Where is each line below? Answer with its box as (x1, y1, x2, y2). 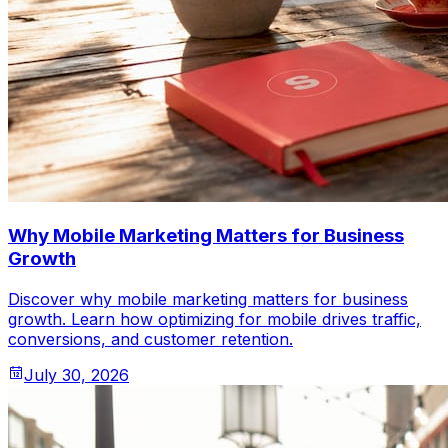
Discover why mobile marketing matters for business (8, 289, 408, 310)
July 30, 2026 (24, 365, 129, 386)
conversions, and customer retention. (8, 329, 293, 350)
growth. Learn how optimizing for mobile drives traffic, (8, 309, 421, 330)
